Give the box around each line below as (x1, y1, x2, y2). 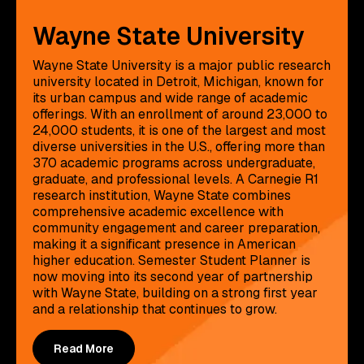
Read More (54, 340, 114, 356)
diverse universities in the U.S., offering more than (32, 137, 325, 155)
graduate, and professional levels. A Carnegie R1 (32, 170, 318, 188)
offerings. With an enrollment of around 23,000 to (32, 105, 327, 123)
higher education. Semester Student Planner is (32, 251, 310, 269)
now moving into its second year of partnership (32, 267, 313, 285)
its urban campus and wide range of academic (32, 89, 308, 106)
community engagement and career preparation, (32, 219, 320, 236)
